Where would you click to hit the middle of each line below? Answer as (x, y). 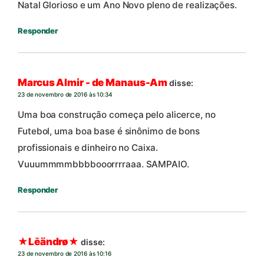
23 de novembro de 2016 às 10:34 (65, 95)
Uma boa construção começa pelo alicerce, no (117, 114)
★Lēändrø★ (49, 242)
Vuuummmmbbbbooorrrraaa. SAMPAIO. (103, 164)
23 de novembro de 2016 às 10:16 (65, 254)
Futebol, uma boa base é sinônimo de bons (109, 131)
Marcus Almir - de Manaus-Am (93, 83)
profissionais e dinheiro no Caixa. (88, 147)
